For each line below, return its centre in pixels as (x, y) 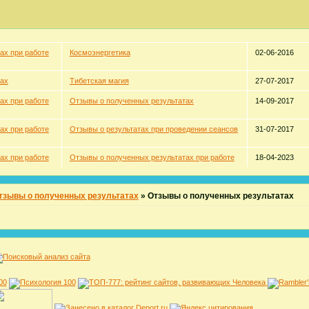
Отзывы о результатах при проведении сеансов (153, 129)
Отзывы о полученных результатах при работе (152, 157)
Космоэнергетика (100, 52)
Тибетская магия (99, 80)
